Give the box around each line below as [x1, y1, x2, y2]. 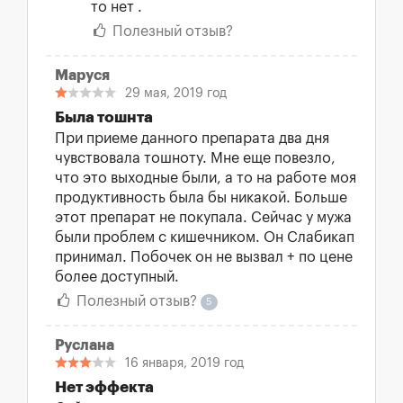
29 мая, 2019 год [125, 87, 227, 100]
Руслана [55, 338, 114, 353]
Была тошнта [55, 110, 153, 125]
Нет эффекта [55, 380, 154, 395]
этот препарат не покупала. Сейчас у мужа [55, 210, 352, 225]
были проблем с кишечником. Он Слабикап [55, 230, 354, 245]
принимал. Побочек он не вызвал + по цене [55, 250, 353, 264]
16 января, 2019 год [125, 357, 244, 370]
